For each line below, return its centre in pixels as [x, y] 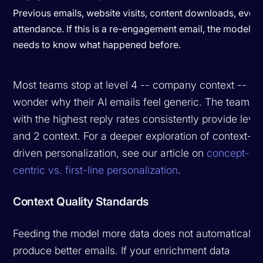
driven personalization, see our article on [110, 153]
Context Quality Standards [81, 201]
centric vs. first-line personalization [96, 170]
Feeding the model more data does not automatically [136, 233]
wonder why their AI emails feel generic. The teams [134, 102]
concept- [228, 153]
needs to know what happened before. [97, 44]
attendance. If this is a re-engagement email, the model [132, 28]
